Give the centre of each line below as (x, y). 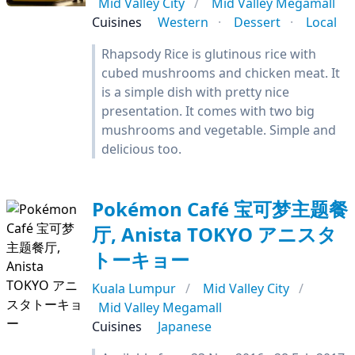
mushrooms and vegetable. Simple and (219, 130)
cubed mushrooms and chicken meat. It (221, 73)
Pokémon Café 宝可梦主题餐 (220, 209)
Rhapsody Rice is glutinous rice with (209, 54)
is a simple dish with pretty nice (195, 92)
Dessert (257, 22)
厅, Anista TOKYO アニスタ (214, 234)
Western (183, 22)
